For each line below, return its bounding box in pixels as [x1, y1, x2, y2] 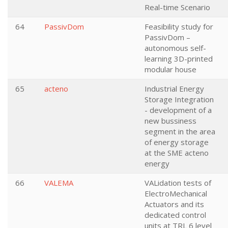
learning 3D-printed [145, 53, 213, 64]
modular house [145, 64, 196, 74]
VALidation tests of [145, 178, 211, 188]
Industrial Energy [145, 83, 204, 94]
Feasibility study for [145, 21, 213, 32]
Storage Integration [145, 94, 214, 104]
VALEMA [44, 178, 73, 188]
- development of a [145, 105, 212, 115]
